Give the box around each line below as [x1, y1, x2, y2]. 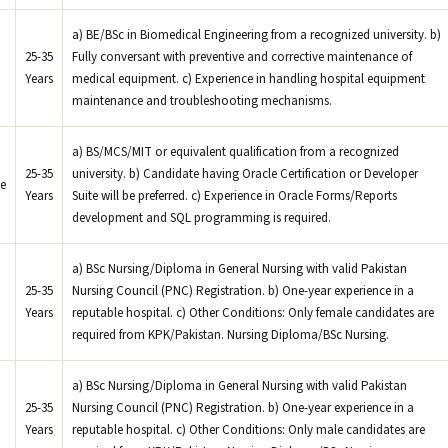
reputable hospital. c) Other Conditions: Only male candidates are [72, 421, 425, 439]
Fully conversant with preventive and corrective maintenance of [72, 48, 412, 66]
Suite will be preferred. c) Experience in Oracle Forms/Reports [72, 187, 397, 205]
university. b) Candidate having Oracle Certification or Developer [72, 165, 418, 183]
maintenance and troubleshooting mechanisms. [72, 92, 332, 110]
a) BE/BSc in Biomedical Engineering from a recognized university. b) [72, 26, 441, 44]
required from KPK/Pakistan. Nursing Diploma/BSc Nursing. [72, 326, 389, 344]
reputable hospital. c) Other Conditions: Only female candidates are [72, 304, 434, 322]
